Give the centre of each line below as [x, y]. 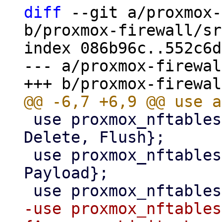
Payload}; [66, 173]
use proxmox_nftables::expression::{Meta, [28, 155]
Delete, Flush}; [94, 137]
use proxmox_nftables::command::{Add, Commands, [28, 119]
